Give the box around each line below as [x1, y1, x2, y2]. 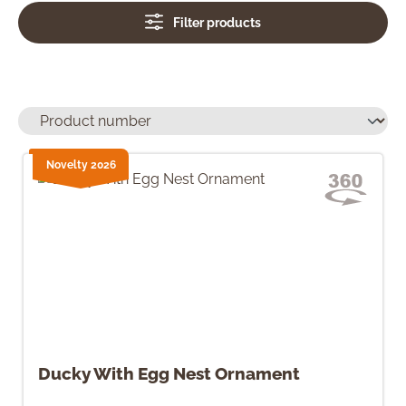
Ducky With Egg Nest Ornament [38, 363, 300, 383]
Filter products [172, 14, 261, 30]
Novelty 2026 [45, 158, 116, 171]
